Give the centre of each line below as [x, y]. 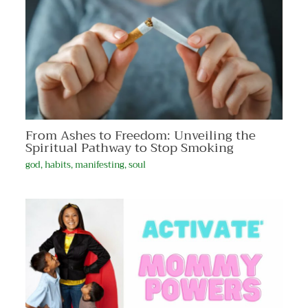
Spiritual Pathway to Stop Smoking [129, 147]
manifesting [99, 165]
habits [57, 165]
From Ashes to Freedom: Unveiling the [140, 135]
